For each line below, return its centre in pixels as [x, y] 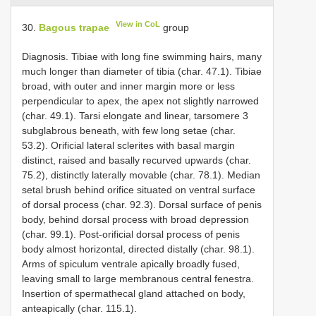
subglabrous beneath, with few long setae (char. [129, 130]
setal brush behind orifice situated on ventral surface [139, 189]
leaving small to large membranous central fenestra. [138, 278]
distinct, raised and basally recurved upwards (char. [136, 160]
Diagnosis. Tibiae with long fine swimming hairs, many [142, 56]
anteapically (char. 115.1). [79, 308]
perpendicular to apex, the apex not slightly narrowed [140, 101]
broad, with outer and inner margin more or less [128, 86]
